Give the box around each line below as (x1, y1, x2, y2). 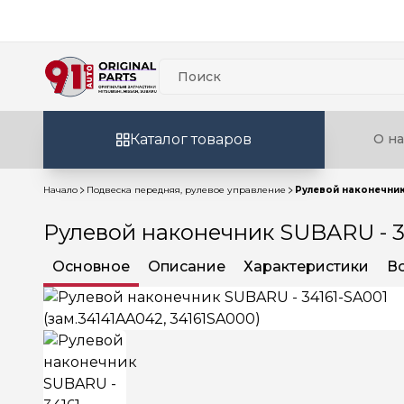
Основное (52, 258, 130, 275)
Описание (148, 258, 225, 275)
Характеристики (243, 258, 369, 275)
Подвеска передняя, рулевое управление (87, 184, 286, 196)
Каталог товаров (130, 131, 252, 148)
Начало (43, 184, 78, 196)
